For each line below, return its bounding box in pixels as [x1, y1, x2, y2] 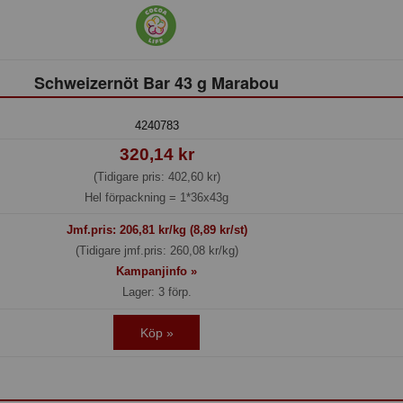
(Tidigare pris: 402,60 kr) [93, 169, 220, 184]
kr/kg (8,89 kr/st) [154, 223, 247, 237]
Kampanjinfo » [116, 264, 197, 279]
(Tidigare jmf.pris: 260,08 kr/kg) [75, 244, 238, 258]
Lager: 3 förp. [121, 285, 192, 300]
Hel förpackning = [85, 190, 180, 204]
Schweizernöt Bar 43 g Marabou [34, 70, 279, 94]
